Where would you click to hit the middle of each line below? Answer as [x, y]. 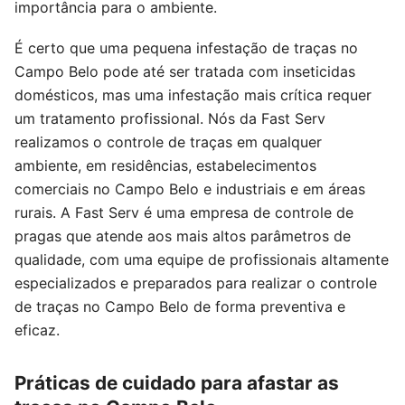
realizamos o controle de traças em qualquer [168, 142]
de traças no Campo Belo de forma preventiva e [180, 307]
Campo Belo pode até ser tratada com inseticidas [185, 72]
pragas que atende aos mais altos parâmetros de [183, 236]
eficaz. [37, 330]
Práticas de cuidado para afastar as [177, 382]
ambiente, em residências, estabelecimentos [165, 166]
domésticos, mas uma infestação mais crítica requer [193, 95]
